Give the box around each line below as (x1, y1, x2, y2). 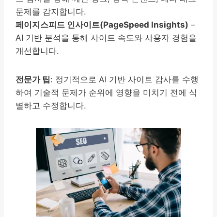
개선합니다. (15, 46, 59, 56)
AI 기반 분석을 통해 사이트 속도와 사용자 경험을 (15, 32, 197, 43)
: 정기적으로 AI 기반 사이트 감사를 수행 (50, 74, 199, 84)
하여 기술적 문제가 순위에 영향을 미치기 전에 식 (15, 87, 197, 97)
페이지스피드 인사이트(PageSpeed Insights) (15, 19, 188, 30)
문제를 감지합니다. (15, 6, 86, 16)
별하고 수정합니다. (15, 100, 86, 110)
